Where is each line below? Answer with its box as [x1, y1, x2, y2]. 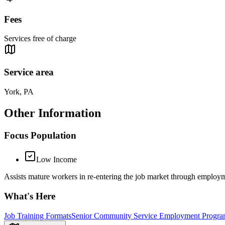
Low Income [36, 155, 77, 164]
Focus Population [4, 130, 76, 141]
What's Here [4, 191, 55, 202]
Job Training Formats [4, 211, 71, 220]
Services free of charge [4, 34, 76, 43]
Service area [4, 67, 54, 78]
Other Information [4, 106, 101, 120]
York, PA [4, 87, 34, 96]
